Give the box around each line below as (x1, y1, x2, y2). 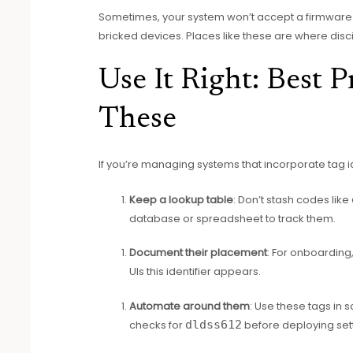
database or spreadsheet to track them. (129, 210, 336, 226)
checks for (129, 317, 186, 333)
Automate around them (129, 298, 251, 314)
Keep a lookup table (129, 191, 234, 207)
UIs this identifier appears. (129, 264, 262, 280)
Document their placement (129, 245, 268, 261)
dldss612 (185, 317, 243, 332)
